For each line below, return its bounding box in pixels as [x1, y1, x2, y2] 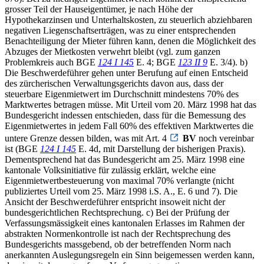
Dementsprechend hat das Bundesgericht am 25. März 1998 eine [5, 154, 245, 164]
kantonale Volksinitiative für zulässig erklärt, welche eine [5, 164, 216, 175]
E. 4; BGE [134, 57, 178, 67]
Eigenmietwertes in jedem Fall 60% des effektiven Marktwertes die [5, 120, 253, 131]
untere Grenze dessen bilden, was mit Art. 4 [5, 133, 169, 143]
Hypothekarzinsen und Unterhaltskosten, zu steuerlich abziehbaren [5, 14, 252, 25]
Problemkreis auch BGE [5, 57, 98, 67]
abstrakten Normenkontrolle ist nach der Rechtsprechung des [5, 228, 230, 239]
